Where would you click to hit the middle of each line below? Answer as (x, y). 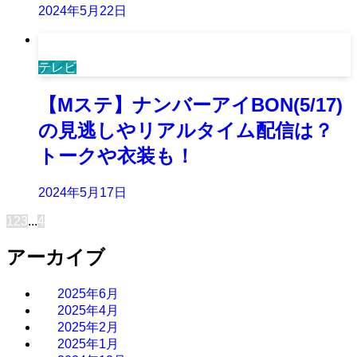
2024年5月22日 (82, 11)
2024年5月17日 (82, 192)
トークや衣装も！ (116, 156)
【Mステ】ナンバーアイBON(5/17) (190, 105)
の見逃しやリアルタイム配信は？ (186, 131)
